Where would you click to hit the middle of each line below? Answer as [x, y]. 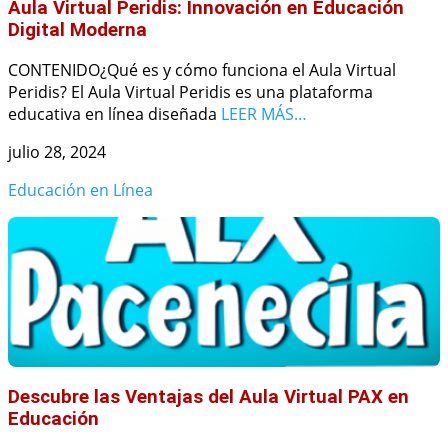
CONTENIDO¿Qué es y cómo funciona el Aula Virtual [202, 70]
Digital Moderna [77, 29]
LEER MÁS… [264, 114]
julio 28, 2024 [57, 152]
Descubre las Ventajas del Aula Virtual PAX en [208, 397]
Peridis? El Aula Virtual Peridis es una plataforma [190, 92]
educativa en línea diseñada [114, 114]
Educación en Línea [80, 190]
